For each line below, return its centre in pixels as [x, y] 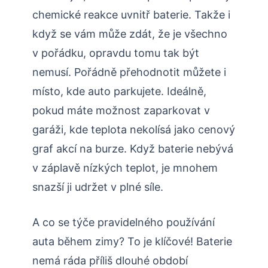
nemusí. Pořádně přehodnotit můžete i [129, 72]
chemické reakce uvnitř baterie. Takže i [131, 15]
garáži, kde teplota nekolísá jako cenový [134, 130]
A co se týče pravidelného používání [124, 223]
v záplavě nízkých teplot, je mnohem [125, 168]
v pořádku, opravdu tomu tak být [116, 53]
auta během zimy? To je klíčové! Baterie [132, 242]
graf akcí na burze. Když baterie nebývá [133, 149]
